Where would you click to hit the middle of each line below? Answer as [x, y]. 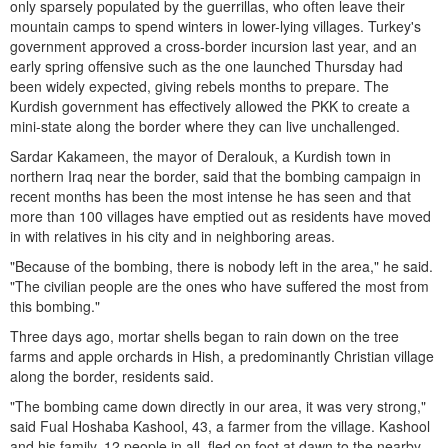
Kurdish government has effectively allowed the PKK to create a [210, 106]
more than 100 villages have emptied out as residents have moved [220, 216]
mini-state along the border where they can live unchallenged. [205, 126]
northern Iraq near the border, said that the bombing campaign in [215, 176]
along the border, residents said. [112, 376]
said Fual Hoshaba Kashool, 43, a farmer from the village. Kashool [220, 426]
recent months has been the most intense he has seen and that [210, 196]
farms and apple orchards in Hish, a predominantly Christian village [222, 356]
